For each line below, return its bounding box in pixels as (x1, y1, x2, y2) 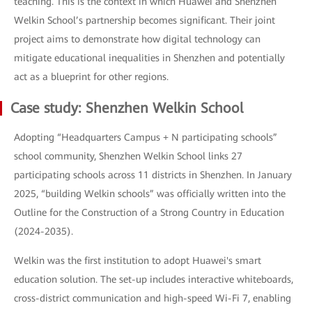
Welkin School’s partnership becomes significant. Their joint (14, 14, 275, 26)
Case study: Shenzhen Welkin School (10, 99, 243, 116)
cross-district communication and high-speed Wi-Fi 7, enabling (14, 292, 291, 304)
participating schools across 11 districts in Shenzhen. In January (14, 169, 292, 180)
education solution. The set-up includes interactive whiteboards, (14, 273, 293, 285)
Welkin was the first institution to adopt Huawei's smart (14, 254, 261, 266)
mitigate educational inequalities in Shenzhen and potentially (14, 52, 285, 63)
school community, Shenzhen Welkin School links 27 (14, 150, 242, 162)
